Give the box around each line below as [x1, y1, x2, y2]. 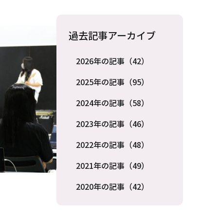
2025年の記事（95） [76, 76, 149, 88]
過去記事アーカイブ [69, 28, 156, 42]
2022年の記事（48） [76, 139, 149, 150]
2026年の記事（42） [76, 55, 149, 67]
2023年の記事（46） [76, 118, 149, 129]
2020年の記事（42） [76, 181, 149, 192]
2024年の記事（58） [76, 97, 149, 109]
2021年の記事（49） [76, 160, 149, 171]
